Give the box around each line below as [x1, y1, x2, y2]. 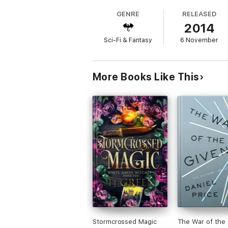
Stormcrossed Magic [93, 218, 157, 225]
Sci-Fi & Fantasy [104, 37, 153, 44]
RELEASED [182, 10, 216, 18]
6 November [180, 37, 219, 44]
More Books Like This [93, 71, 199, 83]
